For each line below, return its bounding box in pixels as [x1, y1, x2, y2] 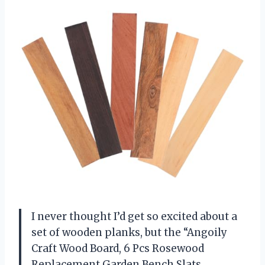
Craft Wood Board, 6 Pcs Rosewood [31, 242, 204, 256]
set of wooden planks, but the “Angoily [31, 226, 227, 240]
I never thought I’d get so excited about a [31, 210, 237, 224]
